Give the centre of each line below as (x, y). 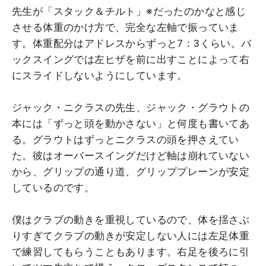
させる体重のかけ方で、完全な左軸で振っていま (126, 27)
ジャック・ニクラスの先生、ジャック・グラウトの (131, 107)
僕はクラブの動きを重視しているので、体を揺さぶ (131, 219)
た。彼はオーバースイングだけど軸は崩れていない (131, 155)
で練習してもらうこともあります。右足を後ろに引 (131, 251)
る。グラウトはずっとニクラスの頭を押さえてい (126, 139)
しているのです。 (53, 187)
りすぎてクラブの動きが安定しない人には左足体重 (131, 235)
